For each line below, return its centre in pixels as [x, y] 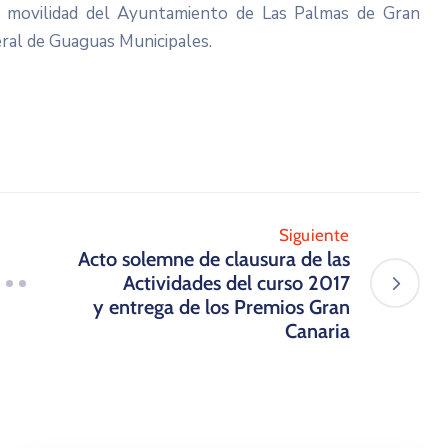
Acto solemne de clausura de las [213, 259]
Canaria [317, 331]
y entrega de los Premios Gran [221, 307]
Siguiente [314, 235]
